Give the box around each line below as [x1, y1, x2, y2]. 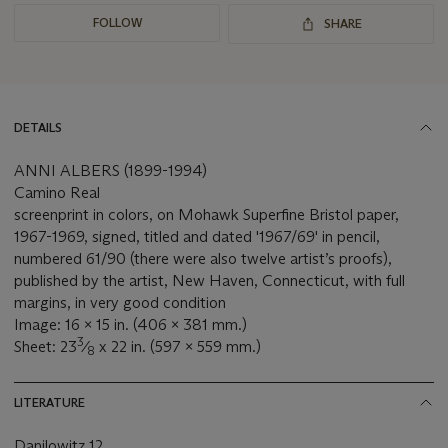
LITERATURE [14, 394, 85, 410]
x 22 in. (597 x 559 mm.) [95, 336, 261, 356]
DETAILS [14, 119, 62, 135]
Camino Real [14, 182, 100, 202]
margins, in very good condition [14, 292, 226, 312]
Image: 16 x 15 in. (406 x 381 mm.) [14, 314, 247, 334]
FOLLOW [92, 14, 142, 30]
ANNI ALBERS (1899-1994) [14, 160, 207, 180]
